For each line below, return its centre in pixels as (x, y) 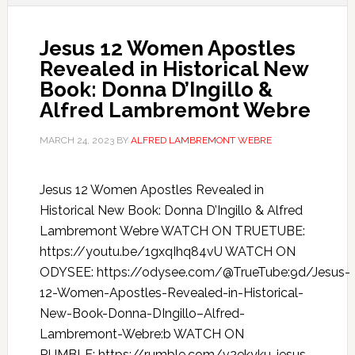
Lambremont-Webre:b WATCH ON (141, 334)
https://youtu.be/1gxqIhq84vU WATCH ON (167, 252)
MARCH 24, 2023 (76, 140)
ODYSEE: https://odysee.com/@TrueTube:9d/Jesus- (195, 272)
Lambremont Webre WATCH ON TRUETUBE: (172, 231)
